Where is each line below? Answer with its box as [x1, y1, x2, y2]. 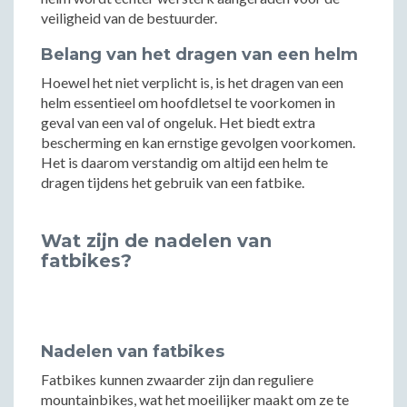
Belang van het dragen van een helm [41, 45, 358, 65]
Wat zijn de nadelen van [41, 230, 272, 252]
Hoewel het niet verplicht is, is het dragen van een [41, 74, 343, 91]
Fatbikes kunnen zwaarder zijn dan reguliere [41, 371, 313, 388]
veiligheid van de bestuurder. [41, 9, 217, 26]
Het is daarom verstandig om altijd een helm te [41, 154, 328, 171]
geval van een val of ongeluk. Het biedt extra [41, 114, 315, 131]
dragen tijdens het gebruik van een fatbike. [41, 174, 304, 191]
